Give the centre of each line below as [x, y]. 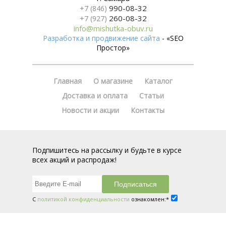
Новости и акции [90, 110]
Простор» [113, 48]
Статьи [151, 96]
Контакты [147, 110]
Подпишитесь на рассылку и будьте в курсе [107, 150]
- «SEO [172, 38]
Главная [67, 81]
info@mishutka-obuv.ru [113, 29]
